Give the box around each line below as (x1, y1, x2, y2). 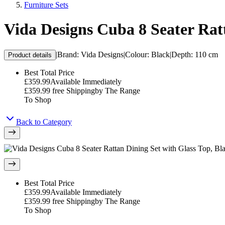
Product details (8, 51, 52, 59)
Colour (125, 50, 147, 59)
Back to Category (16, 117, 72, 126)
